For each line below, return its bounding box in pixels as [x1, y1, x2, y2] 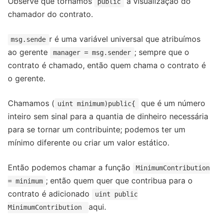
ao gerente [8, 47, 50, 57]
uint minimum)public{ [57, 100, 136, 108]
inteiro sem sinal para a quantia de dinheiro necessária [8, 111, 208, 122]
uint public [95, 190, 138, 199]
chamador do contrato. [8, 9, 93, 19]
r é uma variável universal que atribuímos [49, 34, 200, 44]
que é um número [138, 98, 205, 109]
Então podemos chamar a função [8, 163, 133, 173]
